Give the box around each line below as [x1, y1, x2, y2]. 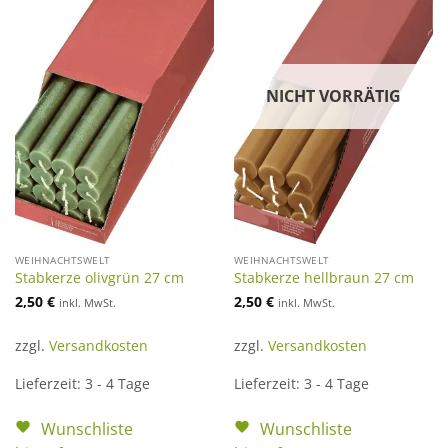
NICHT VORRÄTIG [266, 85, 401, 108]
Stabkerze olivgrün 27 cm [14, 268, 184, 288]
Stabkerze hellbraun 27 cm [233, 268, 414, 288]
